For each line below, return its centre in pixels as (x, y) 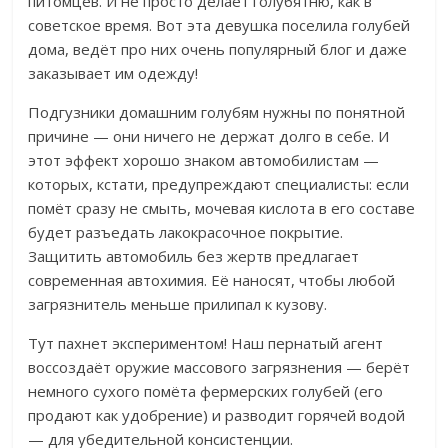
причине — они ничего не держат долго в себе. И (209, 136)
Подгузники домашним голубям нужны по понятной (217, 112)
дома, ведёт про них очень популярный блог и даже (218, 49)
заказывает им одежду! (113, 73)
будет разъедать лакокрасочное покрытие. (186, 232)
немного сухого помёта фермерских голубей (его (206, 391)
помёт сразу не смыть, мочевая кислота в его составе (222, 208)
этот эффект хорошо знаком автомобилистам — (204, 160)
